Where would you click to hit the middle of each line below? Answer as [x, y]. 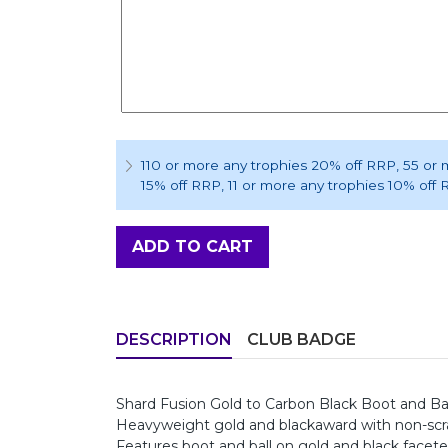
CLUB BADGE [301, 339]
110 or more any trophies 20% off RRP [268, 164]
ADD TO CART [192, 246]
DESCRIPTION [174, 339]
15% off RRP [181, 184]
